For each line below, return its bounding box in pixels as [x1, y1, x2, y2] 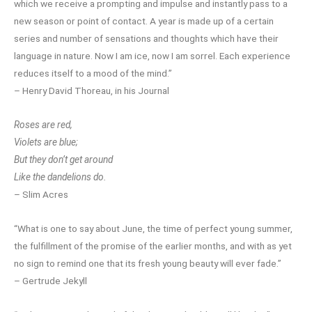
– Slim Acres [14, 188, 68, 200]
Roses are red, [14, 118, 72, 130]
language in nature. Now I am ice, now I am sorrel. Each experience [14, 49, 290, 61]
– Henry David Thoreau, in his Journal [14, 84, 169, 96]
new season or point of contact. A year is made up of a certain [14, 15, 274, 26]
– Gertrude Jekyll [14, 274, 87, 286]
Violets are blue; [14, 136, 78, 148]
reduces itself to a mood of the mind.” [14, 67, 172, 79]
